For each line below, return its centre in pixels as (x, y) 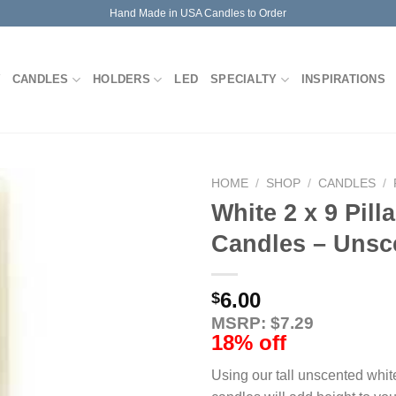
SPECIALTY (244, 79)
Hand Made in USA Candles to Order (198, 13)
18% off (249, 342)
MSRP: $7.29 (263, 323)
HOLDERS (122, 79)
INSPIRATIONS (343, 79)
